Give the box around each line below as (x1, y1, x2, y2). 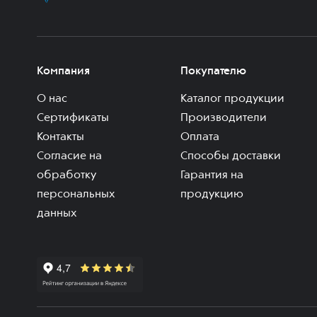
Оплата (180, 132, 220, 144)
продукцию (180, 189, 244, 201)
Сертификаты (37, 113, 109, 125)
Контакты (37, 132, 84, 144)
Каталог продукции (180, 93, 285, 105)
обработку (37, 170, 96, 182)
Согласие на (37, 151, 102, 163)
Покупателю (180, 66, 247, 78)
